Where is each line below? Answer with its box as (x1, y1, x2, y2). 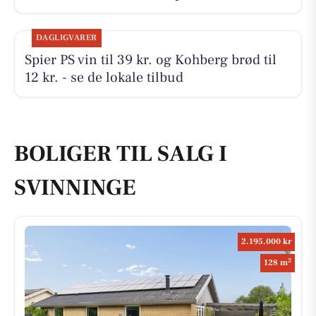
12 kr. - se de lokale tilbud (24, 68, 183, 87)
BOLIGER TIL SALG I (14, 138, 227, 169)
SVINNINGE (14, 172, 136, 202)
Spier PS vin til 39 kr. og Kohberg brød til (24, 51, 276, 70)
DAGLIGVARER (35, 32, 97, 44)
